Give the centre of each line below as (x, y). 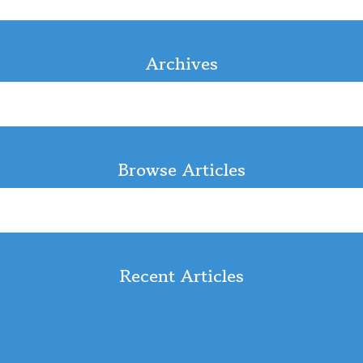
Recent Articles (181, 276)
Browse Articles (181, 170)
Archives (181, 64)
